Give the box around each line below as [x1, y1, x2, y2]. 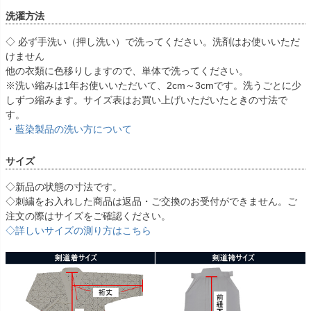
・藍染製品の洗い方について [6, 123, 132, 135]
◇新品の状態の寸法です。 [6, 180, 122, 192]
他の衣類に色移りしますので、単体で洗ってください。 [6, 65, 249, 76]
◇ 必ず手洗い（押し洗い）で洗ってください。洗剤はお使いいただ [6, 35, 300, 47]
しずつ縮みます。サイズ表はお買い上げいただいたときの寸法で [6, 94, 287, 106]
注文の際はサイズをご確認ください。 [6, 210, 171, 221]
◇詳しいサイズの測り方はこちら [6, 224, 151, 236]
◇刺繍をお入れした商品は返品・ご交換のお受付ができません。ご [6, 195, 297, 207]
